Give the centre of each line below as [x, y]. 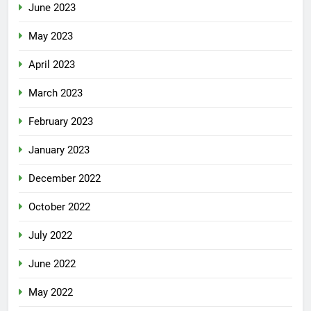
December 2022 [65, 179]
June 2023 [52, 8]
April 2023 [52, 65]
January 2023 [59, 150]
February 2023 [61, 122]
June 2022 [52, 264]
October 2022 [59, 207]
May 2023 [51, 36]
